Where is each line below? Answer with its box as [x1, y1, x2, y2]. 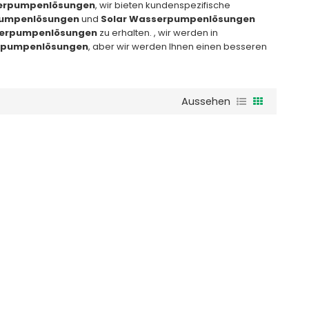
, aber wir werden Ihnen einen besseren [88, 39, 267, 53]
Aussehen [181, 94, 231, 108]
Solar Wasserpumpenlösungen [100, 12, 255, 26]
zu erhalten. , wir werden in [97, 26, 218, 39]
